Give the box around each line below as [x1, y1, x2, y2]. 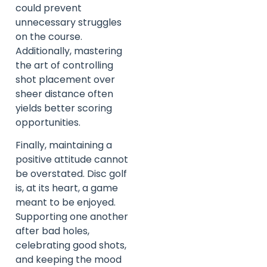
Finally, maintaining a [15, 138, 112, 153]
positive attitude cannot [15, 153, 128, 167]
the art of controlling [15, 58, 113, 72]
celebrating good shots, [15, 238, 126, 253]
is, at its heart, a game [15, 181, 118, 195]
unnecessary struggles [15, 15, 122, 29]
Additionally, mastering [15, 44, 122, 58]
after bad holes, [15, 224, 89, 238]
